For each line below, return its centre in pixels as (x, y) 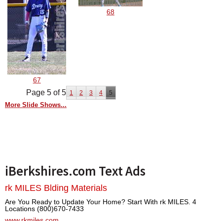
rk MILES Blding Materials (56, 188)
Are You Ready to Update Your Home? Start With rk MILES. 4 (101, 202)
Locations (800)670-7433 (44, 209)
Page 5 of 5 (46, 93)
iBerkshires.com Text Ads (75, 171)
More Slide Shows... (36, 105)
